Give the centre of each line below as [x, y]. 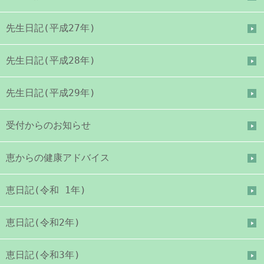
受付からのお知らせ [48, 126]
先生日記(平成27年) [51, 28]
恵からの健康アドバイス [58, 158]
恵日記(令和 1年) [46, 190]
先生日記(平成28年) [51, 61]
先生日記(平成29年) [51, 93]
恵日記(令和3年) [43, 255]
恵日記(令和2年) [43, 223]
